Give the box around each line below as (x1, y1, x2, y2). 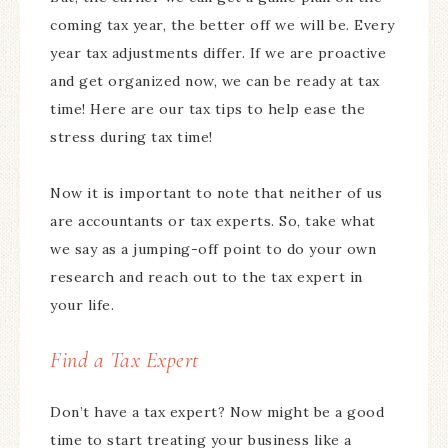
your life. (50, 296, 119, 314)
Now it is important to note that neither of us (50, 184, 382, 202)
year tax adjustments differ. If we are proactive (50, 44, 386, 62)
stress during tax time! (50, 128, 213, 146)
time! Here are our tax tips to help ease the (50, 100, 365, 118)
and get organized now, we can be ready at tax (50, 72, 380, 90)
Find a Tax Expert (50, 347, 199, 373)
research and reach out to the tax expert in (50, 268, 363, 286)
